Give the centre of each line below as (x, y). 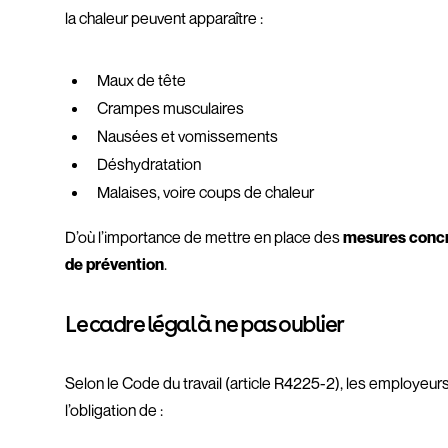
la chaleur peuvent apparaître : (164, 18)
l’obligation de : (114, 410)
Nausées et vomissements (188, 136)
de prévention (115, 264)
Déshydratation (149, 164)
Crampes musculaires (171, 108)
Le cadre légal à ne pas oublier (204, 323)
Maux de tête (142, 80)
